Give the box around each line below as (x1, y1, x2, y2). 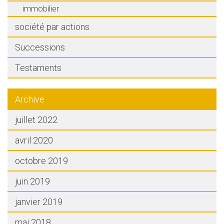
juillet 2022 (15, 114, 57, 125)
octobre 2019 (15, 155, 68, 166)
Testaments (15, 62, 61, 73)
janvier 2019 (15, 196, 62, 207)
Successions (15, 42, 65, 52)
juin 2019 (15, 176, 50, 186)
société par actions (15, 21, 89, 32)
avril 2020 (15, 135, 53, 145)
